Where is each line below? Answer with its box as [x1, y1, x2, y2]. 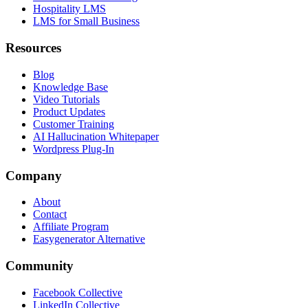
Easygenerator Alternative [33, 233, 145, 245]
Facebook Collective [33, 286, 122, 298]
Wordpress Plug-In [33, 142, 114, 155]
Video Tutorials [33, 93, 100, 105]
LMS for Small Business [33, 15, 140, 27]
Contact [33, 208, 67, 221]
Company [5, 168, 62, 183]
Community [5, 258, 74, 274]
